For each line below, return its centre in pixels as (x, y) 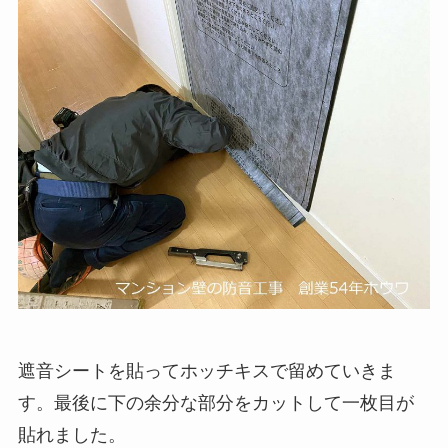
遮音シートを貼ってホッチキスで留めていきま (206, 371)
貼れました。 (71, 435)
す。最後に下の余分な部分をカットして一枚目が (215, 403)
